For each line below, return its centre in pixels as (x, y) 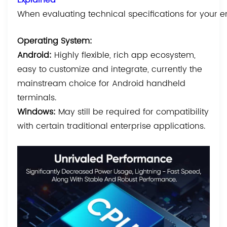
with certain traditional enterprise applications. (111, 126)
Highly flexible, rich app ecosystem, (125, 55)
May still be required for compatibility (134, 112)
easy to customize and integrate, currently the (110, 69)
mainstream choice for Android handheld (102, 83)
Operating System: (55, 41)
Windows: (38, 112)
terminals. (37, 98)
